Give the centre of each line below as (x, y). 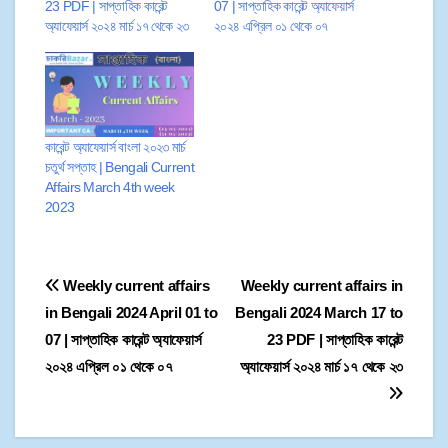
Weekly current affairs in (321, 286)
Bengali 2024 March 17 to (319, 313)
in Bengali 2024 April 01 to (131, 313)
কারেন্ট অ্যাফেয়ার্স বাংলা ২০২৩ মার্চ (115, 147)
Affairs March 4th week (110, 187)
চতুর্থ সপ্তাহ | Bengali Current (119, 167)
